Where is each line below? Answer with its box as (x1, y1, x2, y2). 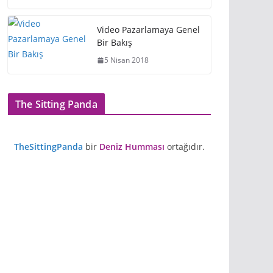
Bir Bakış (97, 37, 132, 48)
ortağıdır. (165, 140, 205, 152)
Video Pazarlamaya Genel (97, 24, 200, 35)
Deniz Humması (99, 140, 165, 152)
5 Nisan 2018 (104, 55, 149, 65)
